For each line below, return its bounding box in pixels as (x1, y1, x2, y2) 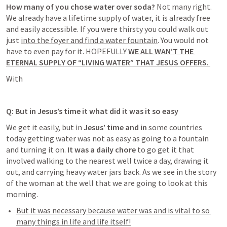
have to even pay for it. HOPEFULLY (6, 46, 128, 56)
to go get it (136, 144, 177, 155)
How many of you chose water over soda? (6, 2, 155, 12)
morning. (6, 189, 40, 199)
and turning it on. (6, 144, 67, 155)
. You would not (158, 35, 209, 45)
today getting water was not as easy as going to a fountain (6, 133, 209, 143)
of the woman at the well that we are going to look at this (6, 178, 208, 188)
